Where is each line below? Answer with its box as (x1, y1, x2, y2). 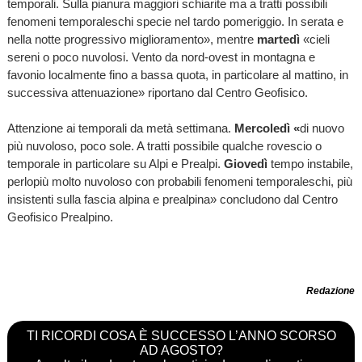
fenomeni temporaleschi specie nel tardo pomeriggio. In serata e (6, 15, 343, 28)
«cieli (299, 32, 330, 46)
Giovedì (223, 157, 271, 170)
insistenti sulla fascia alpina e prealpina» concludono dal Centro (6, 192, 338, 206)
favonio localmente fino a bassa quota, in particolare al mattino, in (6, 68, 348, 82)
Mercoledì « (234, 121, 300, 135)
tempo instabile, (270, 157, 353, 170)
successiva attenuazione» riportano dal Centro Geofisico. (6, 86, 308, 99)
